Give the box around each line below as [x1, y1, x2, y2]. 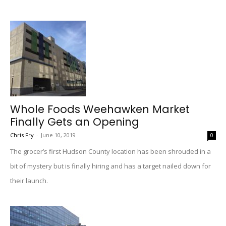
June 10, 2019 [41, 131, 76, 139]
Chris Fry [10, 131, 34, 139]
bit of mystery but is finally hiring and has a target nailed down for [10, 161, 211, 171]
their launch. [10, 176, 48, 185]
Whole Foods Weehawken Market [10, 102, 190, 117]
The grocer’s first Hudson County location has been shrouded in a [10, 147, 211, 156]
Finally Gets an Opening [10, 115, 139, 129]
